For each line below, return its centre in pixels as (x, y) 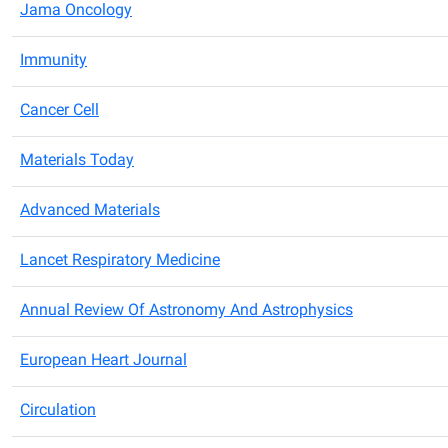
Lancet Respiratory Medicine (120, 261)
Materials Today (77, 161)
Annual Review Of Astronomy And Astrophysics (186, 311)
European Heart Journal (103, 361)
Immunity (53, 61)
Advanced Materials (90, 211)
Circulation (58, 411)
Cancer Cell (59, 111)
